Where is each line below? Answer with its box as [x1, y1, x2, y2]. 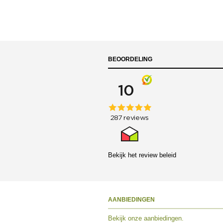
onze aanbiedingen [128, 214, 182, 222]
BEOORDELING [108, 56, 152, 63]
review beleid [139, 151, 176, 159]
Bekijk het [108, 151, 139, 159]
